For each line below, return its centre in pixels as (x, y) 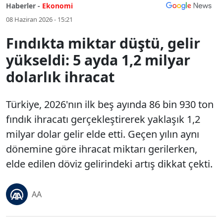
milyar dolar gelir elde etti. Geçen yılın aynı (103, 134)
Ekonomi (57, 6)
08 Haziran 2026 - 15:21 (39, 19)
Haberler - (23, 6)
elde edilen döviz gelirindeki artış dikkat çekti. (109, 164)
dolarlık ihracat (60, 77)
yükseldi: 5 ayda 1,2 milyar (98, 60)
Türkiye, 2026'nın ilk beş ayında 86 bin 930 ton (110, 104)
